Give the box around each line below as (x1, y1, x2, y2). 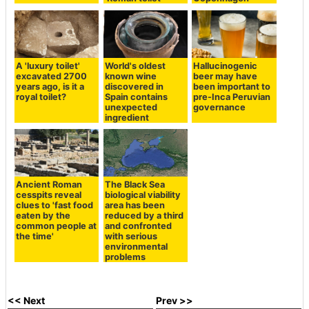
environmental (104, 241, 168, 252)
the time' (16, 230, 54, 241)
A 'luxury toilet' (16, 60, 81, 71)
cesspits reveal (16, 189, 82, 200)
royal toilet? (16, 91, 67, 102)
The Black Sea (104, 179, 165, 190)
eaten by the (16, 210, 71, 221)
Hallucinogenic (193, 60, 258, 71)
